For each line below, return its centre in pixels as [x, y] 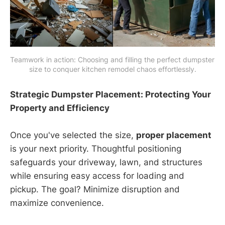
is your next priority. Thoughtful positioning [96, 148]
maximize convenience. [57, 203]
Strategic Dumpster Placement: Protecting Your [110, 94]
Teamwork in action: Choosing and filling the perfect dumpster [112, 60]
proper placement [174, 135]
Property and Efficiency [60, 108]
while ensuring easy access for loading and [97, 176]
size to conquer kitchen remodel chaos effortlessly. [113, 69]
